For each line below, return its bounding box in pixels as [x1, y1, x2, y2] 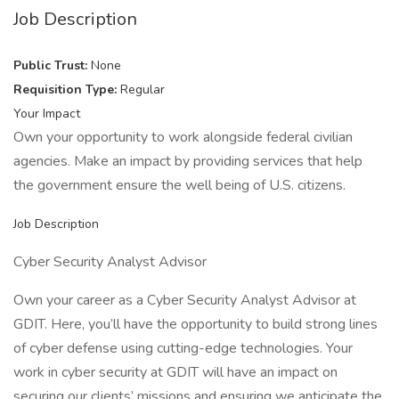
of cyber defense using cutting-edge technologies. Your [13, 338, 353, 358]
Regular [120, 81, 165, 98]
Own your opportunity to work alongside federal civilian [13, 127, 353, 147]
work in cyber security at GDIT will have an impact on [13, 362, 338, 382]
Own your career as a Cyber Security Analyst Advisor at [13, 290, 356, 310]
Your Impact [13, 105, 80, 122]
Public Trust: [13, 57, 91, 74]
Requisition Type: [13, 81, 120, 98]
